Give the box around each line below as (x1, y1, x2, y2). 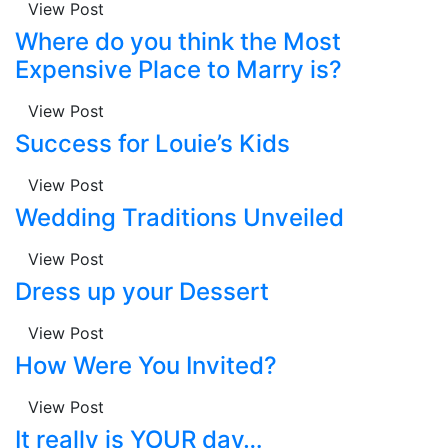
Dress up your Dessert (15, 276, 269, 306)
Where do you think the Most (15, 26, 341, 56)
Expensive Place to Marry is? (15, 54, 342, 84)
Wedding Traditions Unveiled (15, 202, 344, 232)
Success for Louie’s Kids (15, 128, 290, 158)
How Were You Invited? (15, 350, 277, 380)
